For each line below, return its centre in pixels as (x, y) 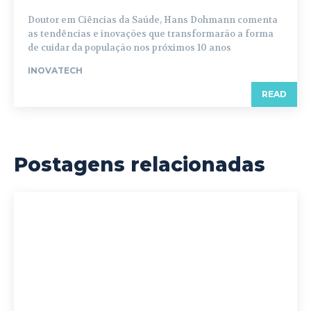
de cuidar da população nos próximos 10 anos (129, 48)
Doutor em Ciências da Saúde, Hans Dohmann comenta (153, 20)
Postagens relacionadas (140, 165)
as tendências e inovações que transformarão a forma (151, 34)
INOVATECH (55, 71)
